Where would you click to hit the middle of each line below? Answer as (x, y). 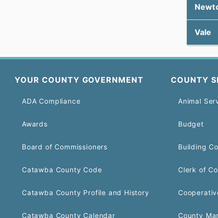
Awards (35, 124)
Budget (191, 124)
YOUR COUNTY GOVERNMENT (79, 80)
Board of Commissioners (65, 147)
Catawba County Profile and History (86, 192)
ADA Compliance (51, 101)
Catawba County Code (62, 170)
